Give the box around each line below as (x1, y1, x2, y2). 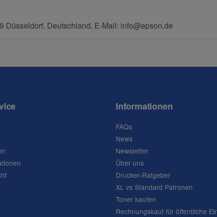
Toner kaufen (116, 194, 156, 204)
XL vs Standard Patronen (116, 182, 193, 192)
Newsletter (116, 145, 148, 155)
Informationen (116, 99, 173, 112)
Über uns (116, 157, 144, 168)
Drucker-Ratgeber (116, 170, 170, 180)
